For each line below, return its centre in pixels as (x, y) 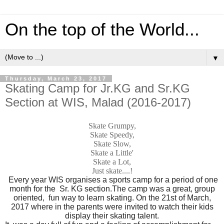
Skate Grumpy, (112, 125)
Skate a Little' (112, 152)
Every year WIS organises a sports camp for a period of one (113, 179)
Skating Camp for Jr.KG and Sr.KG (97, 88)
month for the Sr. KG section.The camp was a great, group (112, 188)
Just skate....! (112, 170)
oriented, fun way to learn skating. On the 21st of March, (112, 197)
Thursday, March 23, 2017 (56, 78)
